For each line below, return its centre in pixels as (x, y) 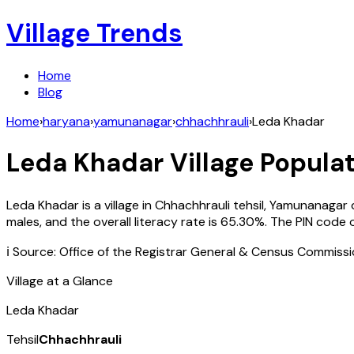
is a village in (117, 205)
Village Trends (94, 34)
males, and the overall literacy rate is (112, 221)
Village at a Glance (60, 281)
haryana (66, 121)
